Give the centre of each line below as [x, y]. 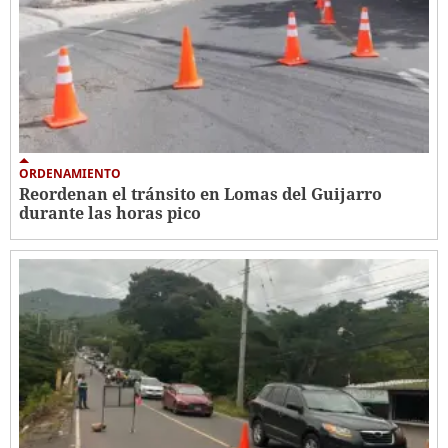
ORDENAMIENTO [70, 173]
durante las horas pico [110, 212]
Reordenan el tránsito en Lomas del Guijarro [200, 193]
